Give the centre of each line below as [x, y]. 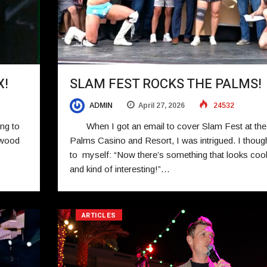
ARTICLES [99, 216]
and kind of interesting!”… [119, 169]
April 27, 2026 [161, 106]
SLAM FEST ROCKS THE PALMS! [165, 84]
